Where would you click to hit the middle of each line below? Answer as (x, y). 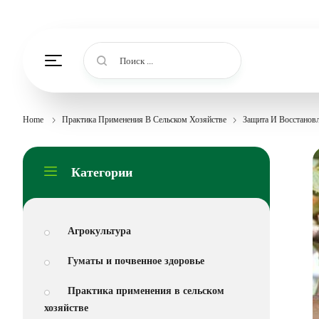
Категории (102, 172)
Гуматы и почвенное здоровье (136, 261)
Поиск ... (136, 61)
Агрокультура (99, 231)
